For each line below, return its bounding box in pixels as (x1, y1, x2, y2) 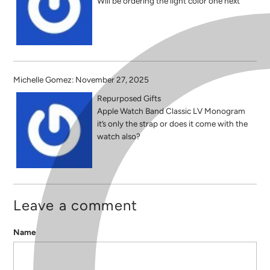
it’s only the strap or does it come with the (96, 118, 248, 128)
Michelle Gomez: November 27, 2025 (13, 74, 149, 84)
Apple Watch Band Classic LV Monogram (96, 105, 245, 116)
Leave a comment (13, 196, 138, 214)
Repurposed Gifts (96, 93, 161, 103)
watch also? (96, 131, 140, 141)
